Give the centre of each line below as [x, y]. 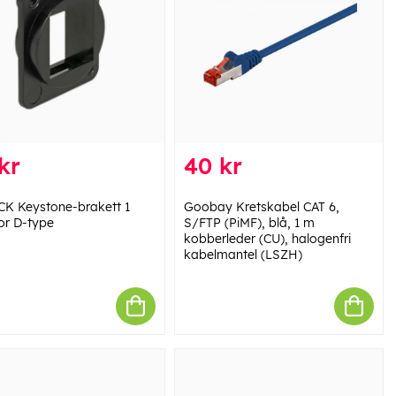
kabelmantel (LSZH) [243, 254]
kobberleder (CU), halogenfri [267, 238]
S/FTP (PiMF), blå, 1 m [249, 222]
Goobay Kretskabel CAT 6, [261, 206]
